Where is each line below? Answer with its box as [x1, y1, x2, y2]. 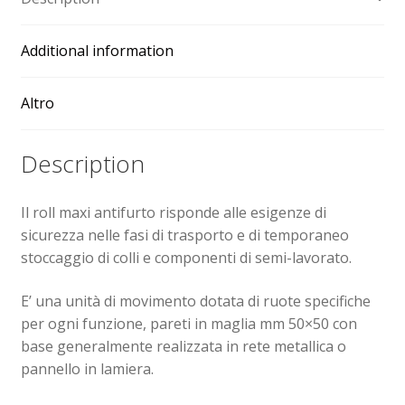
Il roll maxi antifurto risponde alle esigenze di [20, 202, 326, 223]
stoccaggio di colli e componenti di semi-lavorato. [20, 248, 352, 268]
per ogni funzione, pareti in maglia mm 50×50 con [20, 313, 357, 334]
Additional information [20, 40, 174, 61]
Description [20, 147, 145, 181]
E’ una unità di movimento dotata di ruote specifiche [20, 290, 371, 311]
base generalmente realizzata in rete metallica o [20, 335, 346, 356]
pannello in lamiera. [20, 358, 154, 379]
